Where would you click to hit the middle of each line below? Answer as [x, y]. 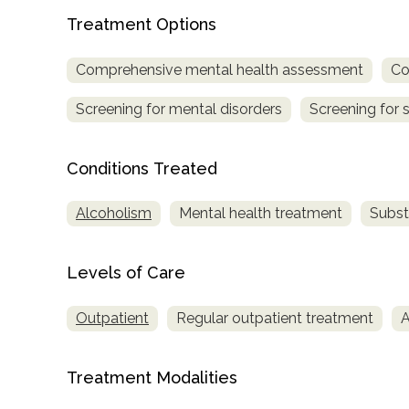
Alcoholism [114, 214]
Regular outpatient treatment [275, 319]
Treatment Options [142, 24]
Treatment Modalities [152, 378]
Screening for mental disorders [179, 109]
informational [79, 374]
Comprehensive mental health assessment [220, 69]
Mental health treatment [261, 214]
